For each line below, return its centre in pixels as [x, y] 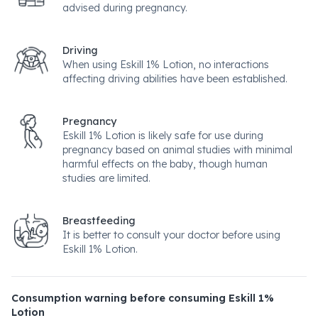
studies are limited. [106, 178]
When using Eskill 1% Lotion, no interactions [166, 65]
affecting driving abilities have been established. [175, 79]
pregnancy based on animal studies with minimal [177, 150]
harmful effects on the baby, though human [165, 164]
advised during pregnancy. [125, 8]
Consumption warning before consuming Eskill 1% [143, 298]
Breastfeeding [99, 221]
